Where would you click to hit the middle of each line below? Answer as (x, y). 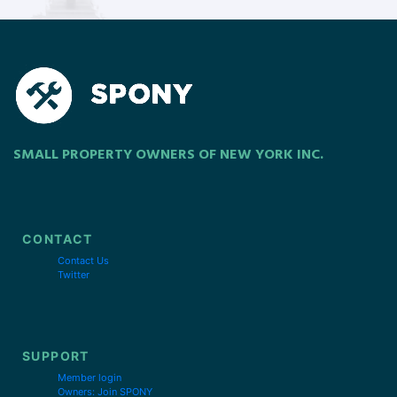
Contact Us (84, 260)
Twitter (74, 274)
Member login (90, 377)
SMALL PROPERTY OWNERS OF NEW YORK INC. (168, 155)
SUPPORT (56, 355)
